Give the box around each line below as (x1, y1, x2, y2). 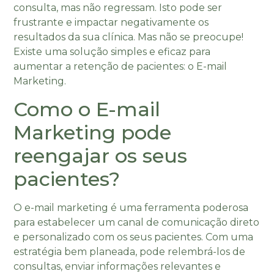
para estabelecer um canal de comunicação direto (13, 216, 260, 228)
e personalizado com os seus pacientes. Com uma (13, 231, 254, 243)
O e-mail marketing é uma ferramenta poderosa (13, 201, 249, 213)
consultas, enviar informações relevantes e (13, 260, 221, 272)
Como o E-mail (13, 97, 161, 121)
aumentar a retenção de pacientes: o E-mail (13, 61, 228, 73)
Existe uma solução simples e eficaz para (13, 46, 211, 58)
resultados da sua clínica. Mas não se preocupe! (13, 31, 244, 43)
